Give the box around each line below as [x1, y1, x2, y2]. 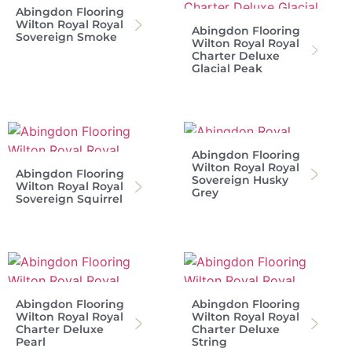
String [192, 334, 227, 349]
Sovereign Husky [192, 172, 288, 187]
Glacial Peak [192, 60, 262, 75]
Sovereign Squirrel [16, 191, 123, 206]
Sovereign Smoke [16, 29, 117, 44]
